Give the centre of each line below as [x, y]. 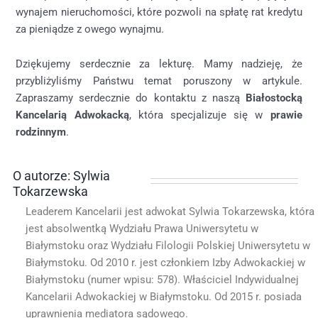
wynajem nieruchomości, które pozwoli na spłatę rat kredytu [159, 12]
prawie [286, 115]
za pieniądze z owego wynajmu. [90, 29]
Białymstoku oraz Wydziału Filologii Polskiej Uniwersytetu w [168, 245]
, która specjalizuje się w [199, 115]
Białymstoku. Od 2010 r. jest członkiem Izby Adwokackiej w [165, 262]
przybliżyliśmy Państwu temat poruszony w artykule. [159, 81]
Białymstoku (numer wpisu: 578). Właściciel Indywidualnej [162, 279]
